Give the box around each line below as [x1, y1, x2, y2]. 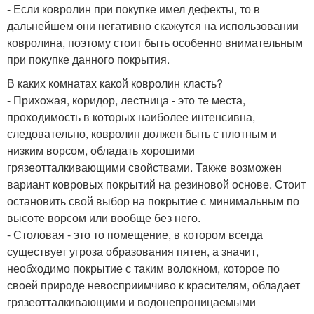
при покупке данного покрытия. [7, 50, 170, 67]
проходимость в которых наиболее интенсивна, [7, 108, 255, 125]
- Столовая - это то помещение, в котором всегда [7, 226, 263, 243]
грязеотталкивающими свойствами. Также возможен [7, 158, 282, 175]
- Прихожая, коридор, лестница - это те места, [7, 91, 245, 108]
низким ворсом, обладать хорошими [7, 142, 195, 158]
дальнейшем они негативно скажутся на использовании [7, 17, 299, 34]
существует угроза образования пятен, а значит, [7, 243, 259, 259]
